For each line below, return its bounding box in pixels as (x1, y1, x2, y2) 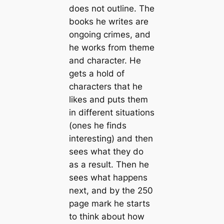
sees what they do (68, 146, 143, 156)
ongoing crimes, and (68, 29, 150, 39)
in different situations (68, 107, 154, 117)
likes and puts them (68, 94, 148, 104)
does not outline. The (68, 3, 154, 13)
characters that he (68, 81, 142, 91)
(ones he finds (68, 120, 126, 130)
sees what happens (68, 172, 147, 182)
